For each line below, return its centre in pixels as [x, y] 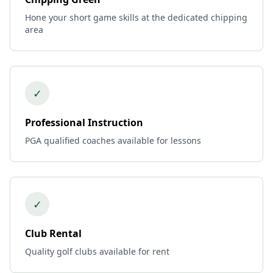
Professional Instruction [84, 122]
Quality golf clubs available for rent [97, 251]
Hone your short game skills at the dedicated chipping [136, 17]
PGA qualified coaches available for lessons [113, 140]
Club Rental [53, 233]
